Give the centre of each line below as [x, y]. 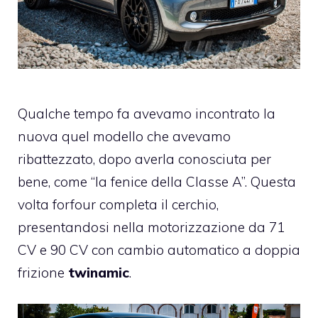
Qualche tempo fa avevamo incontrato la [147, 113]
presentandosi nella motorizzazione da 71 [151, 227]
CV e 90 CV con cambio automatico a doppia [159, 250]
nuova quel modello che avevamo [124, 136]
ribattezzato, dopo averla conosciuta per [144, 159]
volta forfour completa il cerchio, [118, 204]
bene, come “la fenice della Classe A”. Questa [157, 181]
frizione [43, 272]
